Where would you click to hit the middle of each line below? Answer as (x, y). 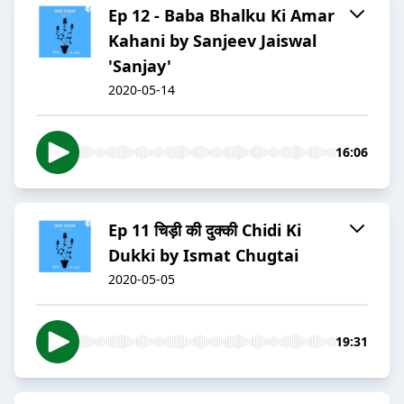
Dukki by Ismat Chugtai (203, 256)
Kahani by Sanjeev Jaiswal (212, 41)
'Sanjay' (140, 66)
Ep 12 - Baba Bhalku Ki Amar (221, 16)
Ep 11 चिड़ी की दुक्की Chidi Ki (205, 230)
